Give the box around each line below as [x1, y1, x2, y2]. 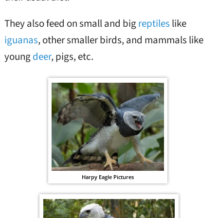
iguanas [4, 33, 38, 48]
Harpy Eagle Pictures [81, 173, 134, 181]
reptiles [138, 16, 170, 31]
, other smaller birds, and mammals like [37, 33, 203, 48]
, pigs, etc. [51, 49, 93, 64]
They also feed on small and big [4, 16, 138, 31]
